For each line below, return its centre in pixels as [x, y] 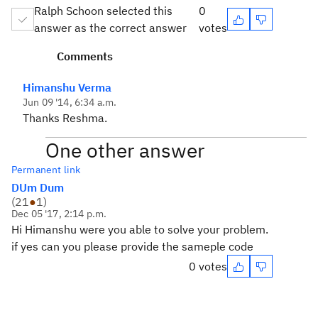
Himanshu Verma [67, 87]
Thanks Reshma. [65, 118]
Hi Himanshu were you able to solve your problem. [140, 229]
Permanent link [46, 170]
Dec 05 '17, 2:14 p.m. [59, 214]
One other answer [125, 150]
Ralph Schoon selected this [103, 11]
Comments [85, 56]
